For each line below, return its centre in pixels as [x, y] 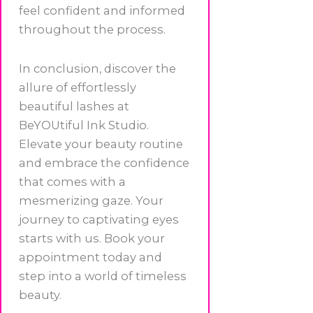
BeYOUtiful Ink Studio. [84, 125]
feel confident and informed [102, 10]
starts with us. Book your [92, 238]
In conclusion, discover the [97, 68]
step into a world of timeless [103, 276]
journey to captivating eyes [99, 219]
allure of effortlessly [78, 87]
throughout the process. [92, 29]
